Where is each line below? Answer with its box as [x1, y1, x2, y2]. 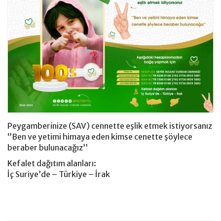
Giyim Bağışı [10, 13, 51, 22]
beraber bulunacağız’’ [7, 143, 88, 153]
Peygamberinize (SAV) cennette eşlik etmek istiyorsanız [7, 121, 212, 131]
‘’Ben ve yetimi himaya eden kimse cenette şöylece [7, 132, 192, 142]
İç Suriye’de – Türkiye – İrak [7, 169, 110, 180]
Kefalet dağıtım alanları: [7, 158, 96, 169]
